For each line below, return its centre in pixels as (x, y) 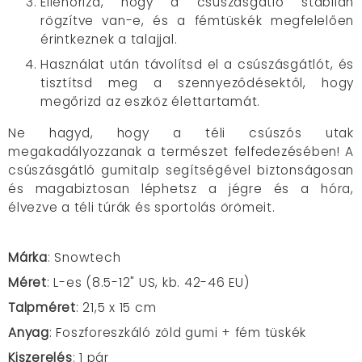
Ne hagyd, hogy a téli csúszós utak (181, 133)
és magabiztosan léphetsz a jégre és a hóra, (181, 188)
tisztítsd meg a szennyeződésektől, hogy (197, 83)
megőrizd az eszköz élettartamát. (150, 101)
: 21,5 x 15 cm (116, 307)
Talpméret (42, 307)
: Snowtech (84, 257)
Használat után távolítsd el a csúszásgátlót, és (197, 64)
